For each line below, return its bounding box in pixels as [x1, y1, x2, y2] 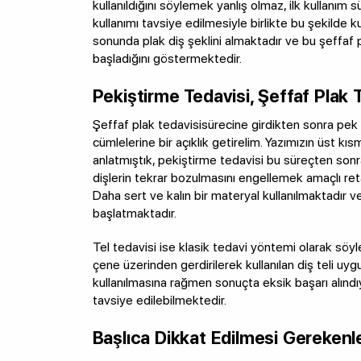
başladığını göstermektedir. [92, 50, 242, 66]
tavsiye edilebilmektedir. [92, 292, 226, 308]
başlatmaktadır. [92, 205, 176, 221]
